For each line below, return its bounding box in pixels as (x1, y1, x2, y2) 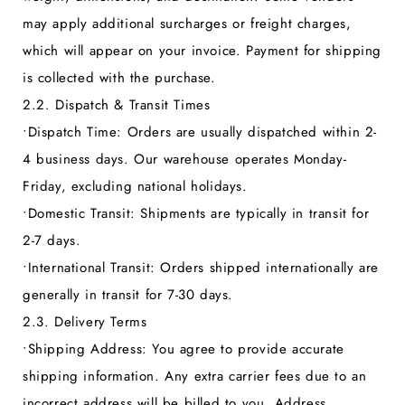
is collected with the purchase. (23, 68, 216, 89)
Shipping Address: (27, 339, 147, 360)
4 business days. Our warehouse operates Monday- (23, 149, 347, 170)
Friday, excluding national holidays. (23, 176, 248, 197)
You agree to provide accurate (146, 339, 344, 360)
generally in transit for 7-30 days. (23, 285, 234, 306)
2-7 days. (23, 231, 81, 251)
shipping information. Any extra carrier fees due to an (23, 366, 367, 387)
